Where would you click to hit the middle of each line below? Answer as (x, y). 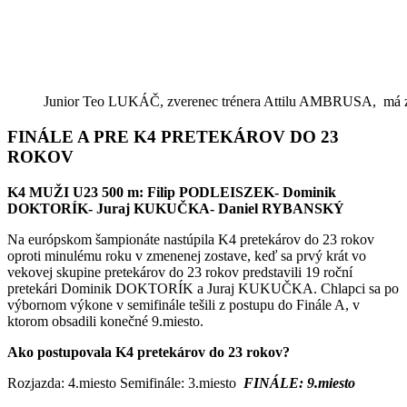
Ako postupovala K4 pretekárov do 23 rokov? (149, 352)
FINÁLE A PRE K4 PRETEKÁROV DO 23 (173, 137)
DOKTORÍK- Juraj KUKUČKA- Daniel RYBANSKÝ (176, 208)
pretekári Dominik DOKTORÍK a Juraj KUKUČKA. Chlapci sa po (203, 288)
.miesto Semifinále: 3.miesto (159, 382)
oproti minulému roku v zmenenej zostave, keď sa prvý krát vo (187, 255)
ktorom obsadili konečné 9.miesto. (105, 321)
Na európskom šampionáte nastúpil (108, 239)
